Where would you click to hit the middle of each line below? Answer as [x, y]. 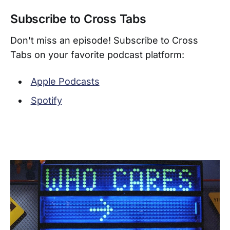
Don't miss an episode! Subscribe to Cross [104, 41]
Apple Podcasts [65, 82]
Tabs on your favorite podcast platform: [97, 55]
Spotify [46, 101]
